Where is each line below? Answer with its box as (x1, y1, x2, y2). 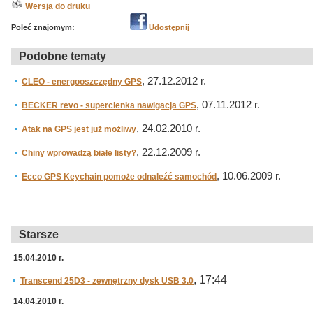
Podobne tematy (19, 50, 106, 62)
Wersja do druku (25, 1, 90, 11)
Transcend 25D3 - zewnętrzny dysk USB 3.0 (20, 276, 194, 286)
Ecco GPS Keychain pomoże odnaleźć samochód (22, 172, 217, 182)
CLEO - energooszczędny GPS (22, 77, 142, 87)
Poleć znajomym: (11, 23, 75, 31)
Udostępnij (147, 23, 189, 31)
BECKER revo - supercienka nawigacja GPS (22, 101, 196, 110)
